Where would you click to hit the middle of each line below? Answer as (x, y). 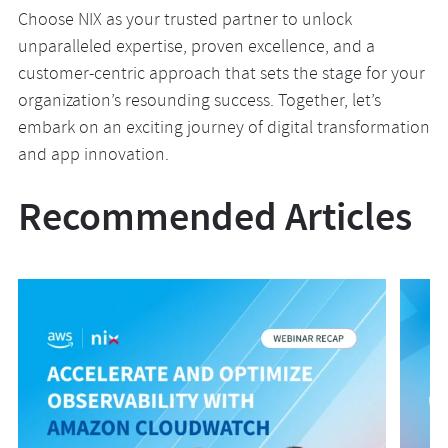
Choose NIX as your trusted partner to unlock (184, 21)
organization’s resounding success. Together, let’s (199, 102)
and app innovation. (93, 156)
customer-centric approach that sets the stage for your (221, 75)
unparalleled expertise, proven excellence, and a (196, 48)
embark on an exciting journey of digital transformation (223, 129)
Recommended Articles (214, 216)
